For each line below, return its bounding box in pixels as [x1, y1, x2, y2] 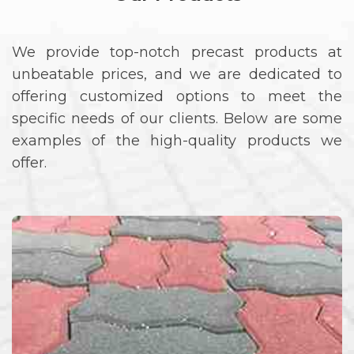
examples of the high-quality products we [12, 132, 342, 150]
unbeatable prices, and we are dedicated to [12, 66, 342, 84]
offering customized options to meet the [12, 88, 342, 106]
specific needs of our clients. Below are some [12, 110, 342, 128]
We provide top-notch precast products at [12, 43, 342, 62]
